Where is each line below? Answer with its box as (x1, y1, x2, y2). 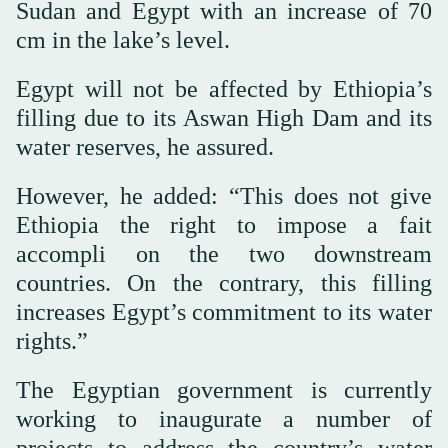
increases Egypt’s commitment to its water (16, 298, 432, 325)
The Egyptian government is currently (16, 376, 432, 403)
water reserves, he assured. (16, 133, 274, 160)
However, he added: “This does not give (16, 182, 432, 209)
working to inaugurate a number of (16, 405, 432, 432)
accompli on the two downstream (16, 240, 432, 267)
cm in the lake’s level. (16, 26, 230, 53)
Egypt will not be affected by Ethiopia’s (16, 75, 432, 102)
